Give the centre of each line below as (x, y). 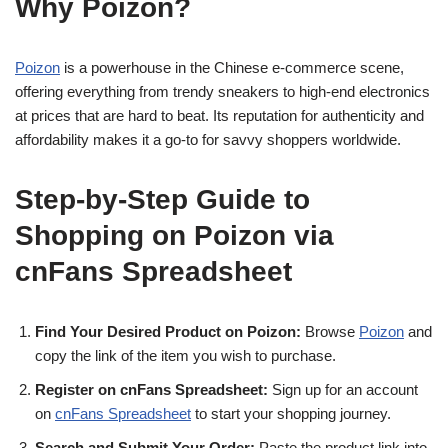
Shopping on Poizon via (174, 235)
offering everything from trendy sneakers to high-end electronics (222, 91)
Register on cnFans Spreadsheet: (151, 389)
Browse (330, 331)
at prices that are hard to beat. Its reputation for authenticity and (219, 115)
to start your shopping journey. (291, 413)
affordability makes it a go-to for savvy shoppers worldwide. (208, 139)
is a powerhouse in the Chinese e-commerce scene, (232, 67)
